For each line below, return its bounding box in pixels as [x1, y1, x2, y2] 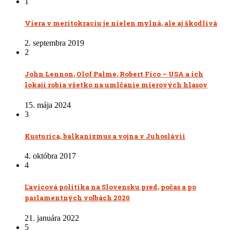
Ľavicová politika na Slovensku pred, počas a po [25, 182, 196, 192]
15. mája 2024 [25, 100, 71, 109]
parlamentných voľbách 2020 [25, 193, 130, 203]
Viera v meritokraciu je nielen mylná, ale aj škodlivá [25, 18, 217, 28]
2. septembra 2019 [25, 39, 84, 48]
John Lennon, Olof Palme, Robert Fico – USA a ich [25, 69, 203, 79]
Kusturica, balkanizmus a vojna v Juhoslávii [25, 131, 185, 141]
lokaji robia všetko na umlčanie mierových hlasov [25, 80, 207, 90]
